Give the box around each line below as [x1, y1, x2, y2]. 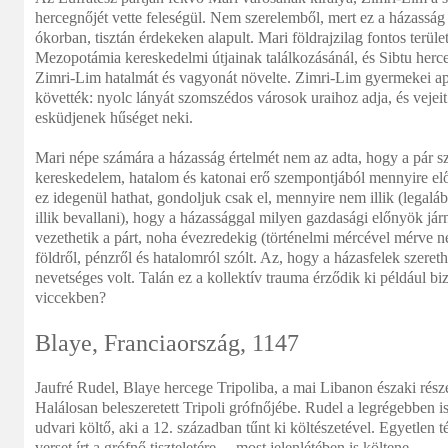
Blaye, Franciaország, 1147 [35, 330, 299, 356]
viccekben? [35, 289, 106, 306]
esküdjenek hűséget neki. [35, 109, 193, 126]
